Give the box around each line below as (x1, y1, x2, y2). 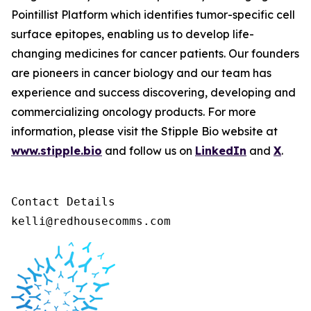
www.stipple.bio (11, 144, 102, 158)
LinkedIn (195, 144, 246, 158)
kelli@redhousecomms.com (11, 215, 171, 228)
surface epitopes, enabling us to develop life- (11, 27, 254, 41)
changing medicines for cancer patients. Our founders (11, 47, 299, 60)
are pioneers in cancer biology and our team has (11, 66, 271, 80)
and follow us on (102, 144, 195, 158)
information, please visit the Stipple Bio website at (11, 124, 278, 138)
